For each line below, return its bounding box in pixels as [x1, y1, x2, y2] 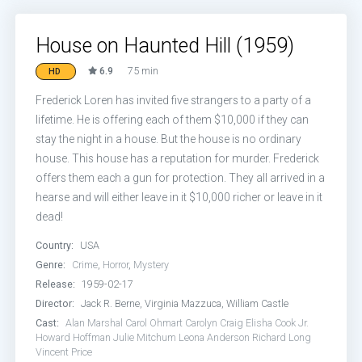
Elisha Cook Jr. [246, 317, 309, 329]
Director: [36, 297, 75, 309]
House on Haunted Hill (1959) [36, 34, 295, 57]
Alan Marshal [65, 317, 124, 329]
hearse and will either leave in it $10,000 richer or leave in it [36, 191, 323, 204]
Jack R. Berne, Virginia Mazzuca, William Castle [81, 297, 289, 309]
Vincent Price [36, 346, 93, 358]
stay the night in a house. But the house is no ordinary [36, 133, 302, 145]
